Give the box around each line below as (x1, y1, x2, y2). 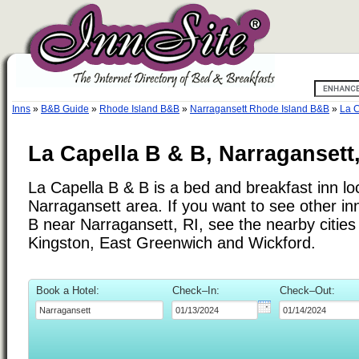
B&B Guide (41, 103, 89, 115)
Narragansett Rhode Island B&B (190, 103, 329, 115)
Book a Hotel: (36, 284, 99, 296)
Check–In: (172, 284, 220, 296)
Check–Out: (280, 284, 335, 296)
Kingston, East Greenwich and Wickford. (28, 233, 316, 252)
